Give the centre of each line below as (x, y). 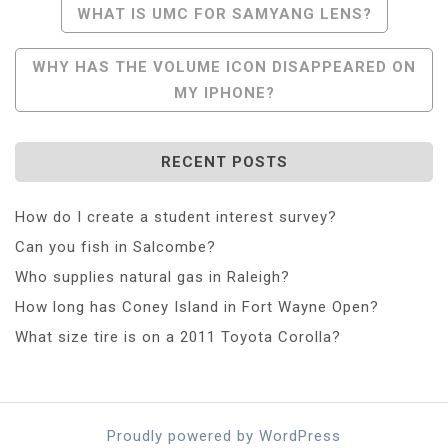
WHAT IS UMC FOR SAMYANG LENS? (224, 13)
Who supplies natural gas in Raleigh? (152, 276)
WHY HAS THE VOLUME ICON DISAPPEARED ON (224, 66)
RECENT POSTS (224, 161)
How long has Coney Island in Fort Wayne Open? (197, 306)
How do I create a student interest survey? (176, 216)
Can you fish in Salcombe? (115, 246)
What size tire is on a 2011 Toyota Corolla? (178, 336)
